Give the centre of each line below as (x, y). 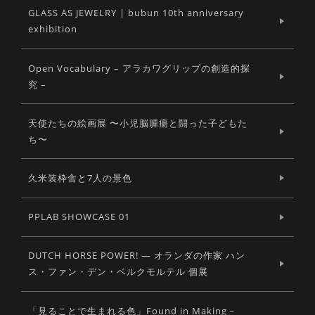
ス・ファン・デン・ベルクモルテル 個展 (118, 272)
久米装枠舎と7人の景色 (80, 178)
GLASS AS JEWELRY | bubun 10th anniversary (136, 13)
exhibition (53, 29)
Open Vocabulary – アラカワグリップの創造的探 (139, 68)
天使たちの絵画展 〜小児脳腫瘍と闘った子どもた (138, 123)
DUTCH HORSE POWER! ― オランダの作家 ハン (137, 256)
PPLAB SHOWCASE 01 (79, 217)
